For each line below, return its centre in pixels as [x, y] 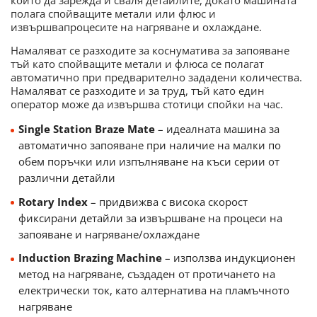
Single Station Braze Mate [86, 128]
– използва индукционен [229, 258]
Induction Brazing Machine [90, 258]
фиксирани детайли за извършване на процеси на [150, 218]
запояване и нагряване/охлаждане [109, 234]
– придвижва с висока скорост [167, 201]
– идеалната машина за [217, 128]
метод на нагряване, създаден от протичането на [146, 274]
